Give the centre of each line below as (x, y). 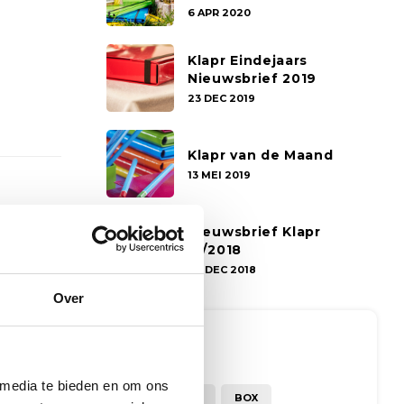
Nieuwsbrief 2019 (252, 78)
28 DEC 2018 (222, 269)
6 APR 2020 (219, 12)
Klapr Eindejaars (248, 60)
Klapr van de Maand (261, 155)
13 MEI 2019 (219, 174)
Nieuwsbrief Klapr (254, 231)
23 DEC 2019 (221, 98)
